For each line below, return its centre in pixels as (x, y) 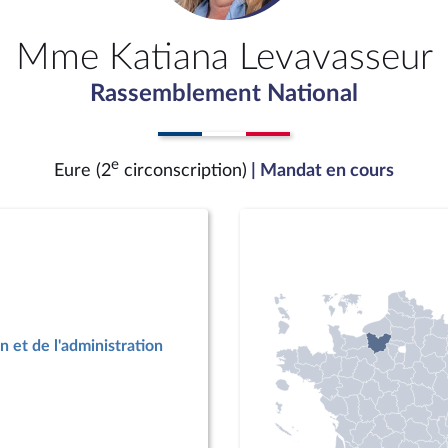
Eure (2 (82, 170)
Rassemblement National (224, 94)
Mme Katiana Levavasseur (224, 57)
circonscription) (183, 170)
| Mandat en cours (322, 170)
